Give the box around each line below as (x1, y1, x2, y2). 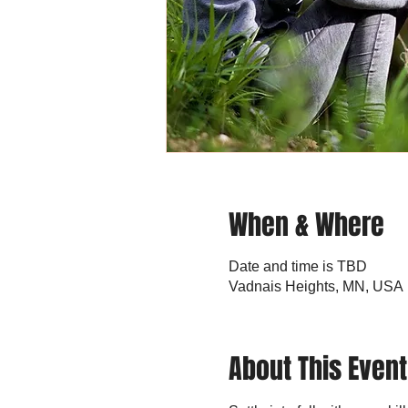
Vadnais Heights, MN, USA (228, 278, 403, 294)
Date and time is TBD (228, 258, 367, 274)
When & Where (228, 204, 384, 245)
